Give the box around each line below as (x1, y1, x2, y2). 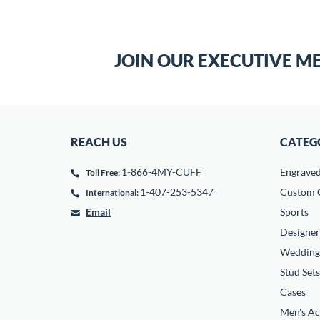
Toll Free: (86, 167, 120, 178)
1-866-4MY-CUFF (121, 166, 201, 178)
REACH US (71, 135, 127, 149)
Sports (279, 206, 309, 218)
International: (86, 187, 139, 198)
